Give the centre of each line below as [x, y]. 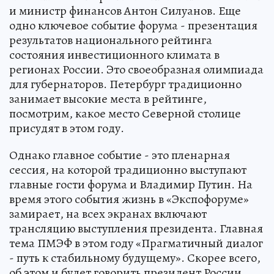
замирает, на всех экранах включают [108, 213]
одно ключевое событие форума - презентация [133, 25]
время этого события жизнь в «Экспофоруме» [129, 199]
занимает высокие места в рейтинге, [108, 98]
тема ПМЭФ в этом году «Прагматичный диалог [136, 243]
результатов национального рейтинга [111, 40]
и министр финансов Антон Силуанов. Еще [125, 10]
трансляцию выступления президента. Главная [136, 228]
